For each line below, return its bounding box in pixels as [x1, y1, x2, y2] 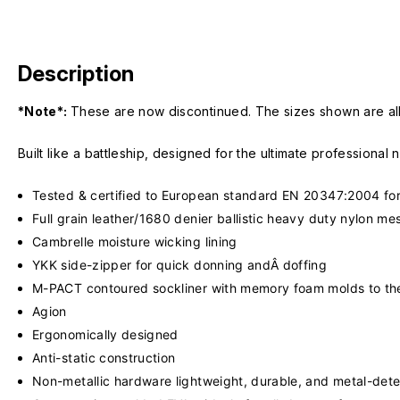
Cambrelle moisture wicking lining [32, 233, 237, 249]
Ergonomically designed [32, 326, 179, 342]
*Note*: [18, 103, 71, 119]
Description [18, 60, 134, 87]
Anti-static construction [32, 349, 176, 365]
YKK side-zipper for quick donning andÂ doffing [32, 256, 328, 272]
